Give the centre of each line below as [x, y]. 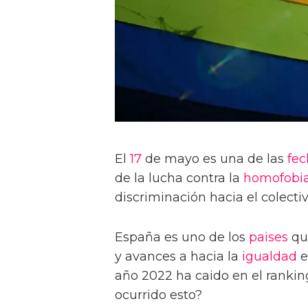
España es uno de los [182, 238]
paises [268, 238]
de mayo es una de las [214, 159]
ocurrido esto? [158, 295]
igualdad [269, 257]
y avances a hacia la [178, 257]
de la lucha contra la [179, 178]
